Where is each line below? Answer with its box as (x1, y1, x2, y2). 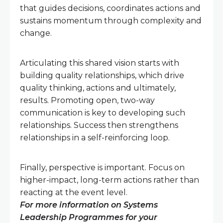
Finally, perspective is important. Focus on (20, 163, 185, 173)
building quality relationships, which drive (20, 71, 184, 81)
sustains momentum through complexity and (20, 16, 202, 26)
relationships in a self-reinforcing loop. (20, 133, 170, 143)
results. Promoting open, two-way (20, 96, 155, 106)
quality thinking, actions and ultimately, (20, 83, 176, 93)
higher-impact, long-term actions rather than (20, 175, 199, 185)
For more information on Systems (20, 200, 158, 210)
